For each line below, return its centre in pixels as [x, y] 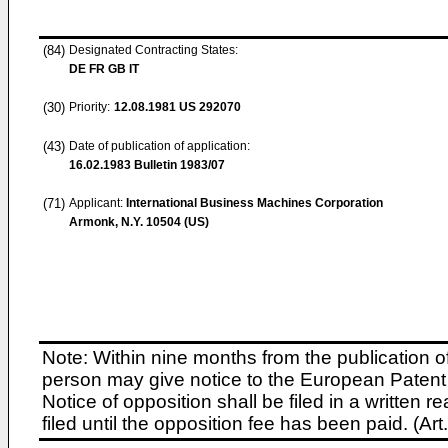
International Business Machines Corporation [254, 203]
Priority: [89, 107]
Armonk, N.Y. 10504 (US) [139, 222]
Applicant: [97, 203]
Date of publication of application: [159, 146]
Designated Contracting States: [153, 50]
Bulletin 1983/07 [178, 165]
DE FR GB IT [104, 69]
